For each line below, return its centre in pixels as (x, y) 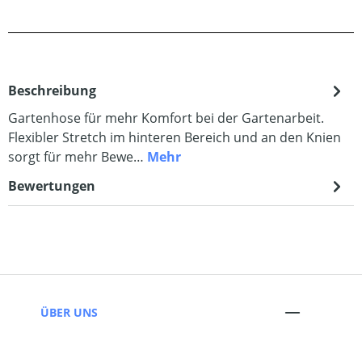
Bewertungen (52, 186)
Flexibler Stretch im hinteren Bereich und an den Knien (175, 138)
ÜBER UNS (69, 312)
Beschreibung (52, 91)
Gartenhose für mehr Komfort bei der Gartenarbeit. (166, 118)
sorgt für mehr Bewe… (78, 157)
